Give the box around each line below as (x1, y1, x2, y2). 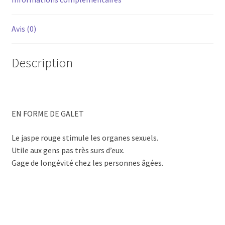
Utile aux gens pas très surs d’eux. (11, 145, 125, 155)
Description (11, 54, 73, 71)
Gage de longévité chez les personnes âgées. (11, 157, 163, 168)
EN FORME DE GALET (11, 108, 84, 119)
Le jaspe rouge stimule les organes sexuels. (11, 132, 158, 143)
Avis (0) (11, 24, 36, 34)
